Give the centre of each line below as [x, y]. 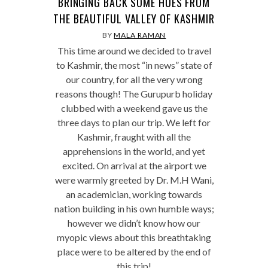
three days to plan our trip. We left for [134, 122]
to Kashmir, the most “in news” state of [134, 65]
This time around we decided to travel [134, 51]
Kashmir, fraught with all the [134, 137]
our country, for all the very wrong [134, 79]
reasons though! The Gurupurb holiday [134, 94]
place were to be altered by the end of [134, 252]
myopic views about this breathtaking [134, 237]
